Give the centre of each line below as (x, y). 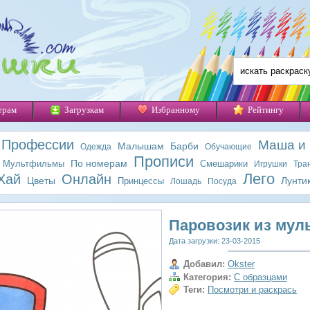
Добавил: (204, 264)
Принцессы (141, 181)
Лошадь (186, 181)
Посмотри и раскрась (252, 290)
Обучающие (228, 147)
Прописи (163, 162)
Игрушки (270, 164)
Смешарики (224, 164)
